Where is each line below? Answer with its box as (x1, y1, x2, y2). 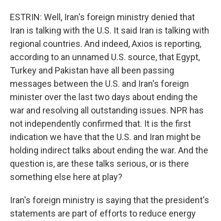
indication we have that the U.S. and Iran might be (10, 132, 201, 142)
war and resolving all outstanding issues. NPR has (10, 105, 204, 115)
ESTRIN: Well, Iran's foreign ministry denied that (10, 12, 195, 22)
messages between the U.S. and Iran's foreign (10, 78, 189, 89)
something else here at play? (10, 172, 122, 182)
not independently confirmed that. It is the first (10, 118, 191, 129)
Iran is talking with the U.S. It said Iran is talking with (10, 25, 209, 36)
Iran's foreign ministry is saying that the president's (10, 195, 209, 205)
